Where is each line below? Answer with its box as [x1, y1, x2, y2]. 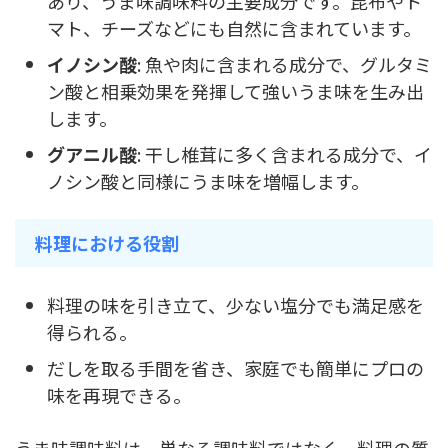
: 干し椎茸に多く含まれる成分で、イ [137, 140, 432, 167]
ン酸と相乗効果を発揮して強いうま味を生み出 [47, 77, 424, 104]
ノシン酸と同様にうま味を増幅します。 [47, 167, 369, 194]
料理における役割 [35, 230, 179, 257]
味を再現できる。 [47, 381, 191, 408]
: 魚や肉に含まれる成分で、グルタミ [137, 50, 432, 77]
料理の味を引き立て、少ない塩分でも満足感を [47, 291, 424, 318]
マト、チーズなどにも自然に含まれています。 [47, 14, 421, 41]
